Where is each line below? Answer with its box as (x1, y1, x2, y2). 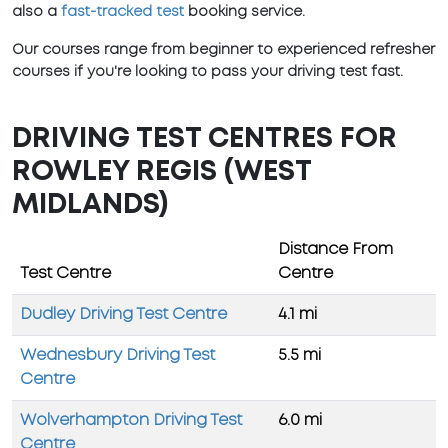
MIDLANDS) (12, 193, 168, 219)
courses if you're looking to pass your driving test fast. (12, 66, 403, 79)
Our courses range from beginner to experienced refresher (12, 44, 435, 57)
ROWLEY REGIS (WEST (12, 160, 311, 186)
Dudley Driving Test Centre (20, 307, 227, 323)
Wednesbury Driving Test (20, 348, 215, 364)
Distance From (278, 242, 393, 258)
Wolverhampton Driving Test (20, 413, 242, 429)
